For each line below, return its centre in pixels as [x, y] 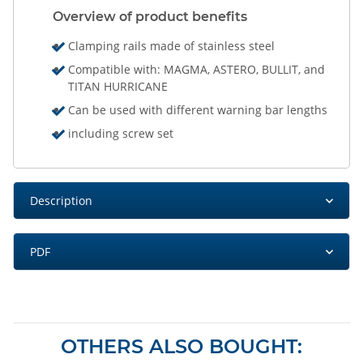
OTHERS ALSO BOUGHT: [181, 347]
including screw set [121, 134]
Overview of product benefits [150, 17]
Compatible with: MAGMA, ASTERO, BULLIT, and [197, 70]
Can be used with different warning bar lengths [198, 110]
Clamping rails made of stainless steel [172, 46]
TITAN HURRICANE [118, 87]
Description [61, 201]
